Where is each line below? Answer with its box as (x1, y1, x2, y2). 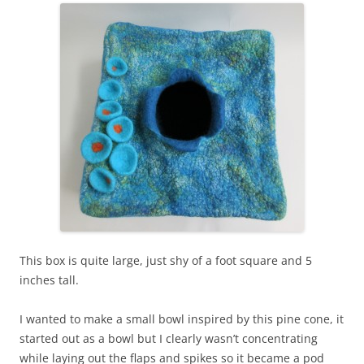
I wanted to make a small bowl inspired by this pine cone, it (19, 310, 344, 327)
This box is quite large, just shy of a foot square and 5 (19, 252, 312, 268)
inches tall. (19, 271, 79, 288)
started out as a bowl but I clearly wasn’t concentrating (19, 330, 318, 346)
